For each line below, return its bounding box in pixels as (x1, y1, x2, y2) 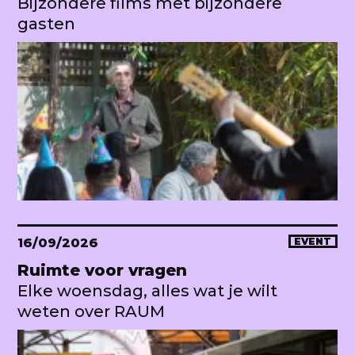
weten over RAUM (17, 301, 165, 321)
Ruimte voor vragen (17, 260, 187, 280)
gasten (17, 13, 75, 33)
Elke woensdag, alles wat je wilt (17, 281, 277, 300)
